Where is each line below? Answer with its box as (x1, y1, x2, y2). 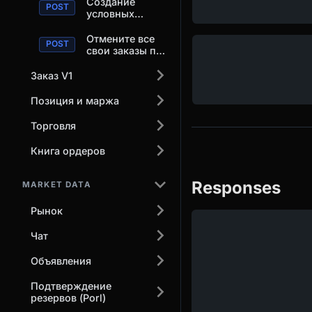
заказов (86, 19, 125, 32)
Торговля (31, 119, 76, 132)
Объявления (31, 254, 91, 267)
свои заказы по (86, 44, 162, 56)
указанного (86, 68, 143, 80)
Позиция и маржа (31, 94, 119, 107)
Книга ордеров (31, 144, 105, 157)
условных (86, 8, 134, 20)
